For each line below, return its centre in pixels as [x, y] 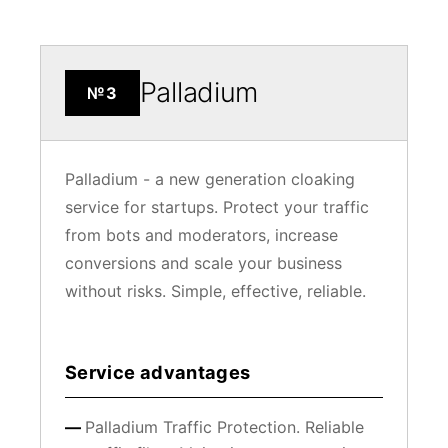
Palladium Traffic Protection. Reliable [224, 426]
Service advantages [158, 371]
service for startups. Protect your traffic [217, 206]
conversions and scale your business [203, 262]
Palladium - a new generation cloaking [210, 178]
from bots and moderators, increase [201, 234]
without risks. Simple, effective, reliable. [215, 290]
